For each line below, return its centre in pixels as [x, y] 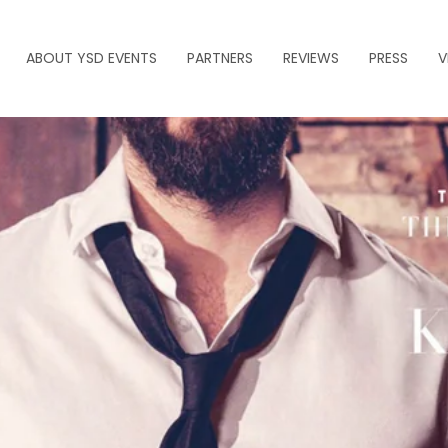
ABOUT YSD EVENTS [91, 57]
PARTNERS [220, 57]
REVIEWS [311, 57]
